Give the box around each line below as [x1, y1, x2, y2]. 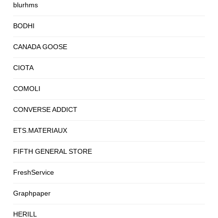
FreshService [13, 168, 54, 176]
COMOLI [13, 84, 40, 92]
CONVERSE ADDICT [13, 105, 77, 113]
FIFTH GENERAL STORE [13, 147, 92, 155]
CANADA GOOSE [13, 42, 67, 51]
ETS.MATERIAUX [13, 126, 67, 134]
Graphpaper [13, 189, 51, 197]
